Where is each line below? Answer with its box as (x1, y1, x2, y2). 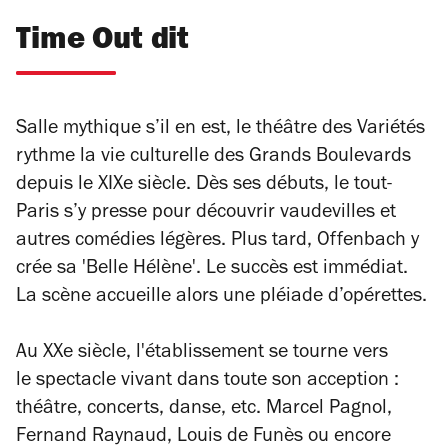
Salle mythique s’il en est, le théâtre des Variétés (16, 120, 425, 141)
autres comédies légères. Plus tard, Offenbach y (16, 232, 419, 253)
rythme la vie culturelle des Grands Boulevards (16, 148, 411, 169)
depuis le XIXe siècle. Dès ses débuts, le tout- (16, 176, 392, 197)
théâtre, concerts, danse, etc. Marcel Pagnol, (16, 400, 392, 421)
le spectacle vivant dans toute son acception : (16, 372, 399, 393)
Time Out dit (16, 27, 190, 59)
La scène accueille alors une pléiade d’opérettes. (16, 288, 427, 309)
